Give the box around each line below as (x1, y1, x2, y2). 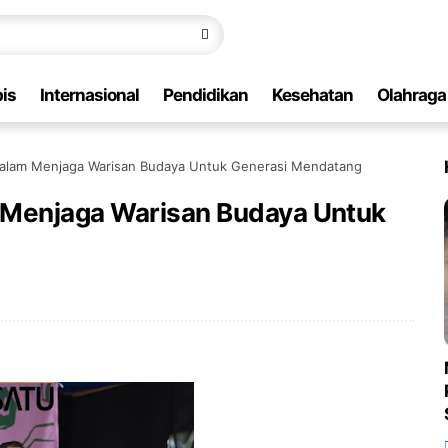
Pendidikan (163, 85, 248, 105)
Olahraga (377, 85, 446, 105)
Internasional (40, 85, 139, 105)
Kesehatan (272, 85, 353, 105)
